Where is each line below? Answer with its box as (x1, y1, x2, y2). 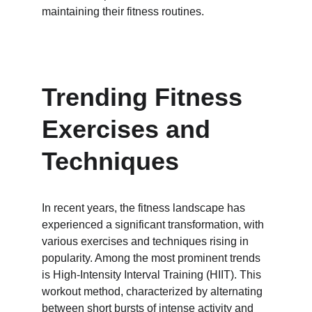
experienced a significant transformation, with (42, 219, 267, 231)
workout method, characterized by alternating (42, 286, 265, 297)
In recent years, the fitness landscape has (42, 202, 248, 214)
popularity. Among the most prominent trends (42, 252, 263, 264)
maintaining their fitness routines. (42, 6, 204, 17)
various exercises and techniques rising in (42, 235, 251, 247)
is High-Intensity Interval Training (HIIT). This (42, 269, 264, 281)
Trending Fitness (42, 83, 249, 111)
